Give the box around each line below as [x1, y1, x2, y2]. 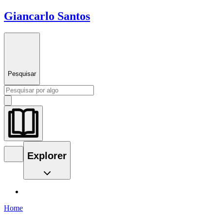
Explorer [27, 150, 67, 162]
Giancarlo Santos [4, 9, 90, 22]
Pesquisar [8, 70, 36, 77]
